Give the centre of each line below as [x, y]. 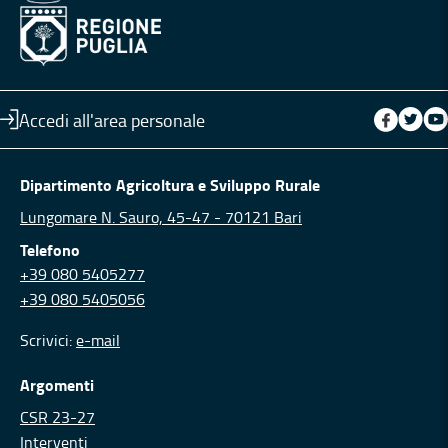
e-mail [98, 340]
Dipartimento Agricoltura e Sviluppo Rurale [170, 184]
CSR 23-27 [57, 417]
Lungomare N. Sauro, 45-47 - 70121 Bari [161, 217]
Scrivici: [48, 340]
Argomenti [57, 384]
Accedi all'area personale [112, 119]
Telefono [50, 249]
